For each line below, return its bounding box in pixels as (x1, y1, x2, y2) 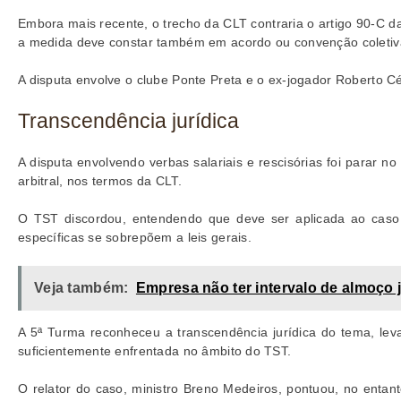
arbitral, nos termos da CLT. (18, 174, 182, 189)
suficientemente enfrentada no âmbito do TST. (18, 344, 292, 359)
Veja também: (34, 280, 129, 296)
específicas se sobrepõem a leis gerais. (18, 230, 252, 245)
